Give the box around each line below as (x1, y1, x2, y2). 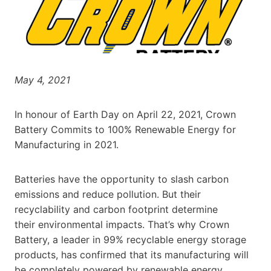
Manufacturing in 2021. (15, 138, 119, 151)
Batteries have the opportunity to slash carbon (15, 172, 229, 185)
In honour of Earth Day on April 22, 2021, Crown (15, 108, 236, 120)
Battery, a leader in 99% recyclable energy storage (15, 233, 246, 246)
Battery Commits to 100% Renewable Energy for (15, 123, 236, 135)
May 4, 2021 (15, 73, 70, 86)
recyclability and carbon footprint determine (15, 203, 218, 215)
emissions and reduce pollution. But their (15, 188, 201, 200)
